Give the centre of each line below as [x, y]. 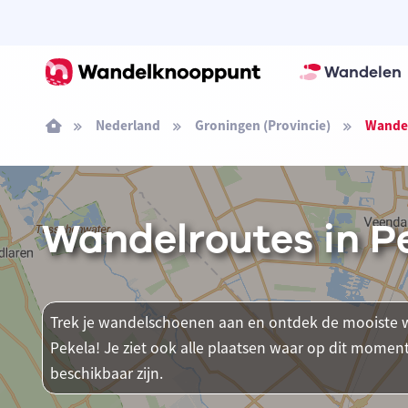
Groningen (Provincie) [262, 125]
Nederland [127, 125]
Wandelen [362, 72]
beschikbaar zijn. [106, 373]
